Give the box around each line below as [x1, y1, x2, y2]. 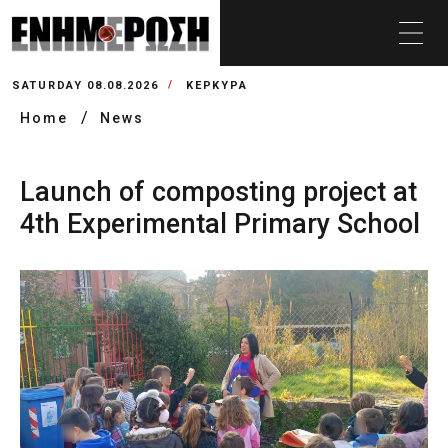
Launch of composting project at [20, 176, 417, 208]
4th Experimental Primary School [20, 208, 420, 240]
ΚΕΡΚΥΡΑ [186, 79, 248, 92]
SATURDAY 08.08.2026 [12, 79, 159, 92]
